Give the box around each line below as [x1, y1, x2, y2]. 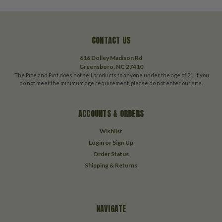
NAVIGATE [96, 203, 126, 215]
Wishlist [100, 127, 122, 135]
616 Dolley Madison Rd [80, 54, 142, 62]
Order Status [93, 150, 129, 158]
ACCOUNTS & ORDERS [78, 108, 144, 120]
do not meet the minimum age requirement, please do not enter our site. [19, 80, 203, 87]
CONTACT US [91, 34, 131, 47]
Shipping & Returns [85, 162, 137, 169]
